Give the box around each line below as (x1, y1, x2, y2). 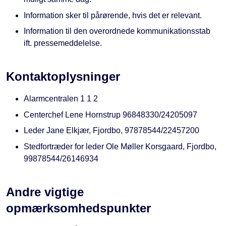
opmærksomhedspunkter (6, 201, 151, 215)
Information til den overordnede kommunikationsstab (24, 27, 210, 36)
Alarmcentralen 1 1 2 (24, 94, 98, 103)
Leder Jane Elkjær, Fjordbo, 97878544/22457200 (24, 126, 199, 135)
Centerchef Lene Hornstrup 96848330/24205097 (24, 110, 197, 119)
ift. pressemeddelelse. (24, 39, 102, 48)
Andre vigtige (6, 185, 84, 199)
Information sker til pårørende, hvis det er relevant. (24, 11, 202, 20)
